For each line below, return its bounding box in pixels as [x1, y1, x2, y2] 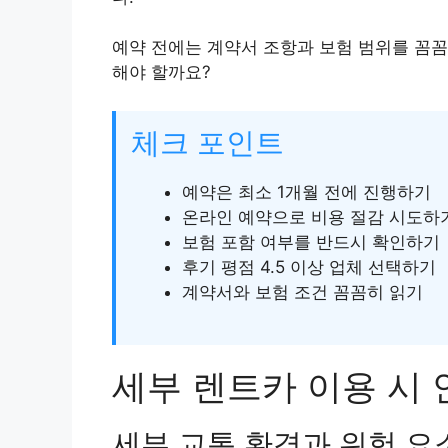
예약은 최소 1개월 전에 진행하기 [182, 181, 431, 202]
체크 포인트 [131, 124, 284, 160]
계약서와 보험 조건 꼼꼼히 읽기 [182, 281, 423, 302]
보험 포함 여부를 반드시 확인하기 [182, 231, 440, 252]
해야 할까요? [112, 62, 211, 83]
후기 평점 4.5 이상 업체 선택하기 [182, 256, 436, 277]
